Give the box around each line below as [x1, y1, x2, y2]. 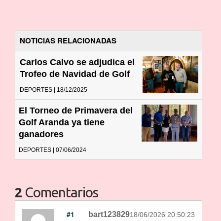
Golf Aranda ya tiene [19, 117, 105, 127]
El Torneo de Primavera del [19, 105, 133, 115]
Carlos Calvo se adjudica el [20, 57, 135, 67]
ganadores [19, 129, 64, 139]
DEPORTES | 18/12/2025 [20, 86, 87, 93]
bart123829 [88, 210, 130, 219]
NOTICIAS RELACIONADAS [20, 35, 116, 46]
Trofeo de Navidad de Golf [20, 69, 130, 79]
